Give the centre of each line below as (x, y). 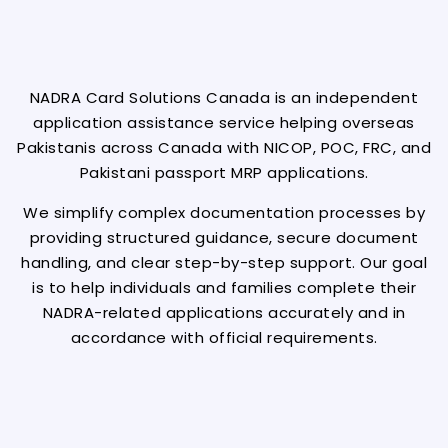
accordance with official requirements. (224, 337)
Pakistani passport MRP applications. (224, 173)
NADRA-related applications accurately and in (224, 312)
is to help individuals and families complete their (224, 287)
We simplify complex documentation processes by (224, 212)
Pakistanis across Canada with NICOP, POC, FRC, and (224, 148)
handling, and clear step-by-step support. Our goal (224, 262)
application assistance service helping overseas (224, 123)
